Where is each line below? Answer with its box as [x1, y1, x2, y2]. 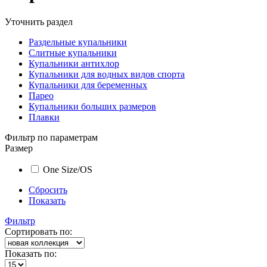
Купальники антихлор [29, 58, 119, 69]
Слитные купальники [29, 47, 117, 58]
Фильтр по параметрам [5, 132, 98, 142]
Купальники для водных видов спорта [29, 69, 185, 79]
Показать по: [5, 248, 57, 259]
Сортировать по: [5, 226, 72, 237]
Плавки [29, 111, 60, 122]
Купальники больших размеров [29, 101, 156, 111]
